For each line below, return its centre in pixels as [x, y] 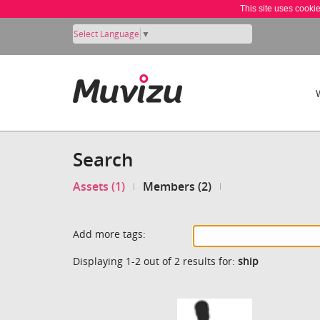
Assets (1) [99, 187]
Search [103, 159]
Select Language [106, 34]
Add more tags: [109, 234]
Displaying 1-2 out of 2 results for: [155, 261]
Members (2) [177, 187]
